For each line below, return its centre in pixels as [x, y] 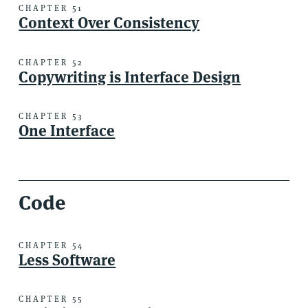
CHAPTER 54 [52, 245]
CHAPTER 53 [52, 116]
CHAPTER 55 [51, 299]
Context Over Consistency [109, 23]
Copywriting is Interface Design [130, 77]
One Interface [67, 131]
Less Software [67, 260]
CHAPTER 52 [51, 62]
